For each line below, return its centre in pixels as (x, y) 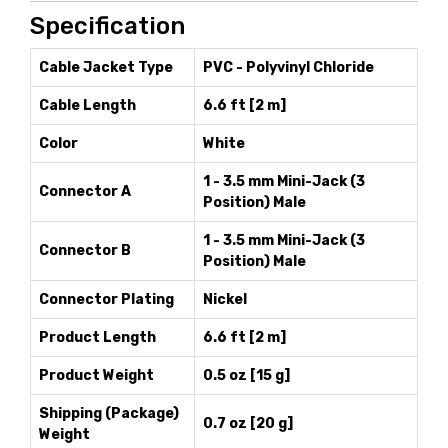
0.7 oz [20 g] (248, 423)
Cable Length (87, 105)
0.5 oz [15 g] (246, 375)
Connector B (85, 250)
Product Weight (96, 375)
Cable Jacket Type (106, 67)
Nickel (225, 299)
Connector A (85, 191)
